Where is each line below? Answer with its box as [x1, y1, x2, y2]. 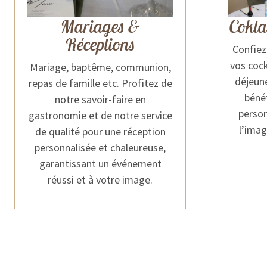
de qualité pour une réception [35, 125, 166, 138]
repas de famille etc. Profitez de [28, 76, 172, 90]
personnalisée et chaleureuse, [35, 141, 166, 154]
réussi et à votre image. [48, 173, 153, 187]
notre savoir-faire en [54, 92, 146, 106]
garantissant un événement [39, 157, 162, 170]
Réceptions [65, 33, 135, 55]
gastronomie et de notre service [28, 108, 172, 122]
